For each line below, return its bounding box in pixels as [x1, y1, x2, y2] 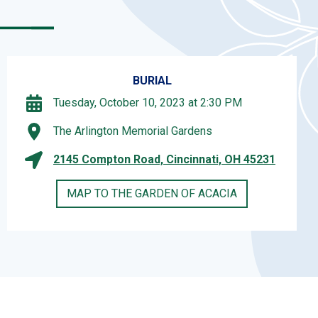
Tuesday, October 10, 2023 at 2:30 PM [53, 96, 242, 110]
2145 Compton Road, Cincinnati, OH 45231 [53, 153, 275, 167]
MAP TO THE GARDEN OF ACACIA [67, 186, 237, 200]
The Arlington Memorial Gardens [53, 124, 212, 138]
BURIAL [132, 73, 172, 87]
